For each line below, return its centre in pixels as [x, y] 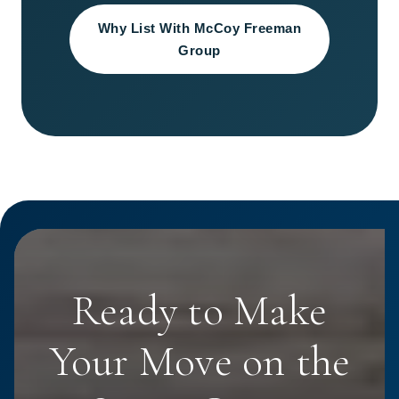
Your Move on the [199, 362]
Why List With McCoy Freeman [199, 28]
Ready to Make [199, 311]
